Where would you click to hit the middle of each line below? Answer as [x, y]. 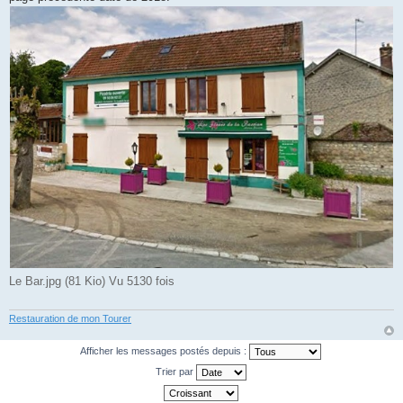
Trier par [175, 371]
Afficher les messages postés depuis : [165, 350]
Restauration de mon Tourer [70, 318]
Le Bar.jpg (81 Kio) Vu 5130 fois [92, 282]
